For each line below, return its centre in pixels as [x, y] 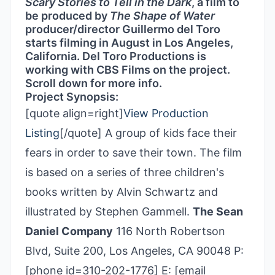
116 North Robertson [169, 231]
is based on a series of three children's [125, 172]
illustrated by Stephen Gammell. [109, 211]
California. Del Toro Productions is [116, 56]
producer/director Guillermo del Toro [123, 29]
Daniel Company [69, 231]
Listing [42, 133]
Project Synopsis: [72, 97]
